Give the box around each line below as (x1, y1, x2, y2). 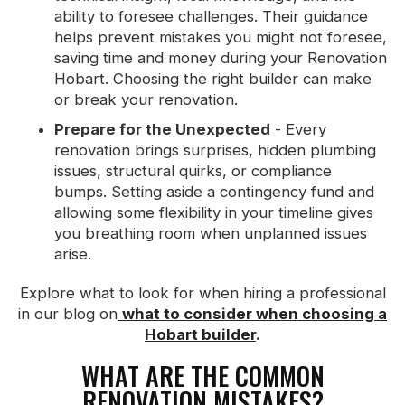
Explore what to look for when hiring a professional (19, 283, 386, 302)
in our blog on (18, 304, 118, 323)
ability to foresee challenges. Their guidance (54, 6, 368, 25)
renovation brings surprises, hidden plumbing (54, 140, 376, 159)
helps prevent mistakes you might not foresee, (54, 27, 387, 46)
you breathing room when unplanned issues (54, 223, 367, 242)
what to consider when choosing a (122, 304, 387, 323)
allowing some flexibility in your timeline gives (54, 202, 373, 221)
